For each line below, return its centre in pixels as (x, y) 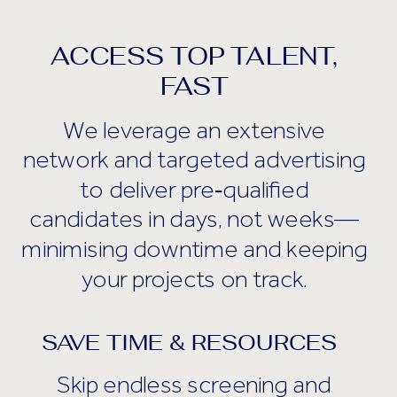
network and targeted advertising (194, 159)
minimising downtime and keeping (194, 248)
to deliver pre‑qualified (194, 188)
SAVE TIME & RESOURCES (189, 343)
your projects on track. (194, 278)
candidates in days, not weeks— (194, 218)
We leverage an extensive (194, 129)
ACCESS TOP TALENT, (194, 57)
